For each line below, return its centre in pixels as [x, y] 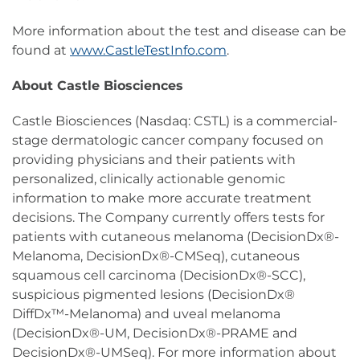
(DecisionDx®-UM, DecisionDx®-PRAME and [155, 333]
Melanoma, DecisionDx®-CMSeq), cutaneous [156, 256]
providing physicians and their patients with [154, 160]
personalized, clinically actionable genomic [149, 179]
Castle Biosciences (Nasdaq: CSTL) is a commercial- [175, 121]
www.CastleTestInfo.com [148, 51]
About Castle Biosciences [98, 86]
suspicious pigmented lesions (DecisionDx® [153, 295]
